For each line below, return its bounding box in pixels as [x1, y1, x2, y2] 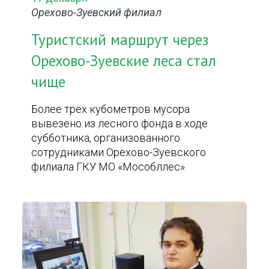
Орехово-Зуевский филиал [31, 6, 162, 19]
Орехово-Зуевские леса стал [31, 51, 217, 70]
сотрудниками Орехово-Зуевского [31, 146, 207, 159]
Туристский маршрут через [31, 30, 209, 49]
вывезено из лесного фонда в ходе [31, 117, 208, 130]
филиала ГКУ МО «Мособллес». [31, 160, 187, 173]
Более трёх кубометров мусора [31, 103, 190, 115]
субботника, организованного [31, 131, 181, 144]
